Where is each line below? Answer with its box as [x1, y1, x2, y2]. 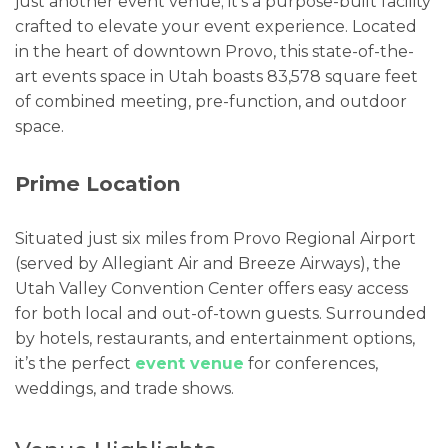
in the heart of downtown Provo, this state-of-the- [15, 42, 414, 62]
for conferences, [244, 353, 378, 373]
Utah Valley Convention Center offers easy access [15, 278, 408, 298]
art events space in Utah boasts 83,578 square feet [15, 67, 418, 87]
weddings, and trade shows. [15, 378, 234, 398]
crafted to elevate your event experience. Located [15, 17, 417, 37]
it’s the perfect [15, 353, 135, 373]
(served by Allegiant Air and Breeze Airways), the [15, 253, 401, 273]
